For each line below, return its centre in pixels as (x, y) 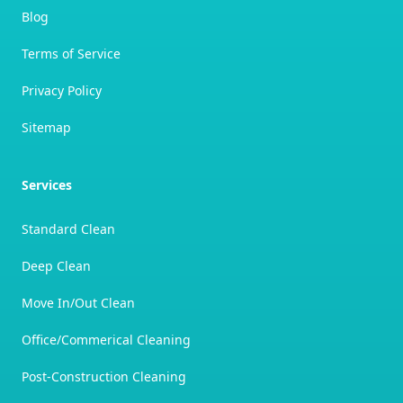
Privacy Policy (62, 90)
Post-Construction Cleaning (104, 376)
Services (47, 185)
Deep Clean (56, 266)
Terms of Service (71, 54)
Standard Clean (68, 229)
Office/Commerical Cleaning (106, 340)
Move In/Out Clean (78, 303)
